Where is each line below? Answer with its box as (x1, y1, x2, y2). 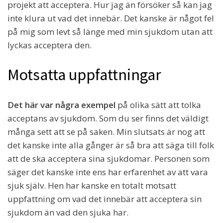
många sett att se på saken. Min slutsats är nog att (7, 125, 205, 137)
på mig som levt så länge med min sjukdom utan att (7, 25, 213, 37)
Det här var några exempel (7, 99, 117, 111)
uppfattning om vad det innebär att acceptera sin (7, 193, 202, 205)
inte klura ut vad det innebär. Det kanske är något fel (7, 12, 214, 24)
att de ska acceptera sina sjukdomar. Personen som (7, 152, 210, 164)
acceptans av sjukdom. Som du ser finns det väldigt (7, 112, 209, 124)
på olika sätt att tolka (117, 99, 201, 111)
